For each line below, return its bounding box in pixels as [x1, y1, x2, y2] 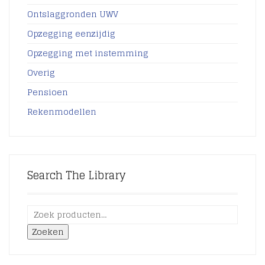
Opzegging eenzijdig [27, 26, 115, 41]
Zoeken [32, 224, 64, 239]
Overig [27, 65, 55, 80]
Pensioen [27, 85, 68, 99]
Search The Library [27, 166, 125, 185]
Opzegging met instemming [27, 46, 148, 60]
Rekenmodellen [27, 104, 96, 119]
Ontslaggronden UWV [27, 7, 118, 21]
